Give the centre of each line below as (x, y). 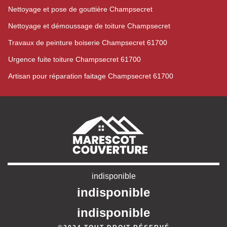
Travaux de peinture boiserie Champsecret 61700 (88, 43)
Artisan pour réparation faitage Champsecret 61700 (91, 76)
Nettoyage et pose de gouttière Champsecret (80, 9)
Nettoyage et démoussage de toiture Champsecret (89, 26)
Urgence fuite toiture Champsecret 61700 (74, 60)
